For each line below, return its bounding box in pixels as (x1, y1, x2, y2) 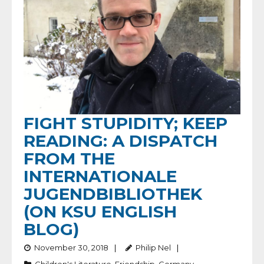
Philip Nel (136, 243, 171, 253)
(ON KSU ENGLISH (24, 202, 177, 222)
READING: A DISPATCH (24, 131, 217, 151)
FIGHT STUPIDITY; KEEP (24, 113, 227, 134)
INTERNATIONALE (24, 166, 177, 187)
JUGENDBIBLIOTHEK (24, 184, 202, 204)
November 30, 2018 (34, 243, 108, 253)
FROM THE (24, 148, 115, 169)
